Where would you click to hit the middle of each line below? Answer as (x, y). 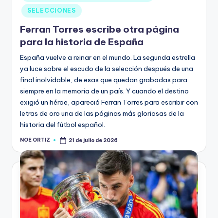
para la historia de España (82, 42)
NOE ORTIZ (35, 140)
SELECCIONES (52, 11)
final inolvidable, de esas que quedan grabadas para (104, 80)
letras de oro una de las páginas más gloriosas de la (102, 113)
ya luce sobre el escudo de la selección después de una (107, 68)
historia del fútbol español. (63, 124)
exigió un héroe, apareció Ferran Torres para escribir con (109, 102)
